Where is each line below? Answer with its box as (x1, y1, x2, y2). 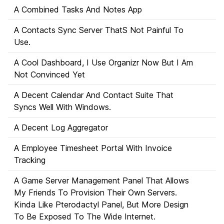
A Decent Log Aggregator (14, 122, 108, 132)
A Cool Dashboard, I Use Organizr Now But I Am (14, 57, 193, 67)
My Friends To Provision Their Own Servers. (14, 187, 177, 197)
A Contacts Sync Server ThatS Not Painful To (14, 25, 183, 35)
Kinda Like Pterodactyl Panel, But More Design (14, 199, 188, 209)
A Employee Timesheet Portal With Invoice (14, 143, 172, 153)
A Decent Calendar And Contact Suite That (14, 90, 173, 100)
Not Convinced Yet (14, 69, 85, 79)
